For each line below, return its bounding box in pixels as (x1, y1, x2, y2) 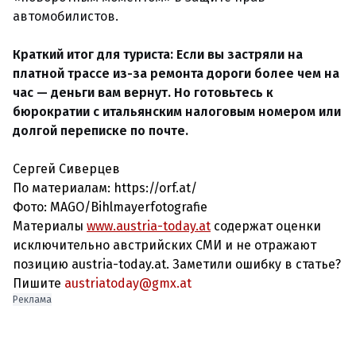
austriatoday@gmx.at (64, 276, 192, 291)
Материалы (13, 219, 87, 234)
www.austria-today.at (87, 219, 211, 234)
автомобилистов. (13, 9, 118, 24)
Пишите (13, 276, 64, 291)
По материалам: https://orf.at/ (13, 180, 197, 195)
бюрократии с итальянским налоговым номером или (13, 104, 341, 119)
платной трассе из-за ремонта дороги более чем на (13, 66, 339, 81)
